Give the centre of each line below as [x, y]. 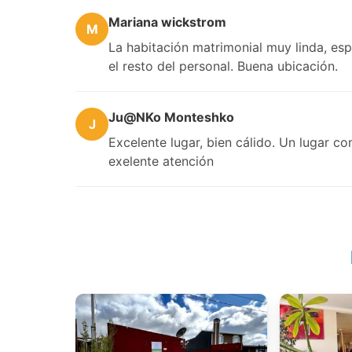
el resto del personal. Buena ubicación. [223, 66]
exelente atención [161, 161]
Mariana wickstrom [167, 22]
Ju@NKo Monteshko [171, 117]
